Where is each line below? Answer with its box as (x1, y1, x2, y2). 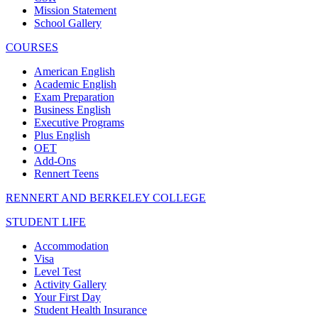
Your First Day (34, 290, 101, 303)
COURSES (6, 40, 58, 53)
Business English (34, 103, 111, 116)
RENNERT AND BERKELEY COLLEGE (6, 191, 206, 204)
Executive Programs (34, 116, 124, 128)
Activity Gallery (34, 278, 106, 290)
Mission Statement (34, 4, 116, 16)
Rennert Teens (34, 167, 99, 180)
